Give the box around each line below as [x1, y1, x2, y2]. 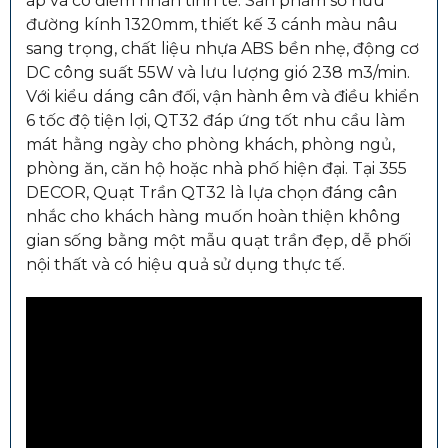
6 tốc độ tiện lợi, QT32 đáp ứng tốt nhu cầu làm [26, 110, 405, 130]
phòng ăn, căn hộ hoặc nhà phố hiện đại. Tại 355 [26, 158, 407, 178]
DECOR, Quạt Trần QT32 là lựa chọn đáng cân [26, 182, 397, 202]
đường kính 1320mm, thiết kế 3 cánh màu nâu [26, 14, 398, 34]
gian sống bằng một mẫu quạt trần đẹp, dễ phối [26, 230, 411, 250]
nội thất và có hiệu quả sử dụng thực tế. [26, 254, 345, 274]
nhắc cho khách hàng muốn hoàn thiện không [26, 206, 401, 226]
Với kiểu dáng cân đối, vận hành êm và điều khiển [26, 86, 419, 106]
